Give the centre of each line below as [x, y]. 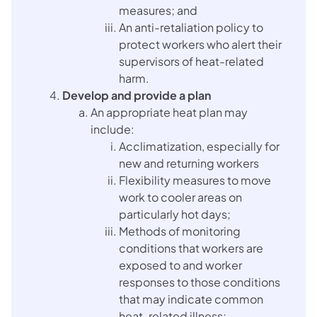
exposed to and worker [180, 265]
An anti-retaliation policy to [191, 27]
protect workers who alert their [200, 44]
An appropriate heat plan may [169, 112]
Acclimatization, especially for [199, 146]
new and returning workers [189, 163]
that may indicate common [191, 299]
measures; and [158, 10]
